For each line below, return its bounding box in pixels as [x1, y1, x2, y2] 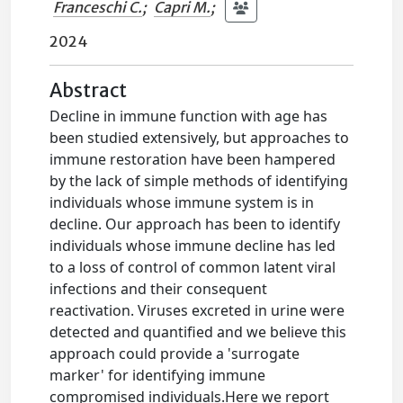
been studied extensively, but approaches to [49, 128, 350, 148]
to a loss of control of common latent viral [49, 257, 336, 277]
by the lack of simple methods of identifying [49, 171, 349, 191]
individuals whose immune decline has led [49, 236, 336, 255]
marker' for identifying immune [49, 365, 266, 385]
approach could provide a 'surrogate [49, 344, 300, 363]
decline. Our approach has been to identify [49, 214, 341, 234]
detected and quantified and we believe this [49, 322, 347, 342]
